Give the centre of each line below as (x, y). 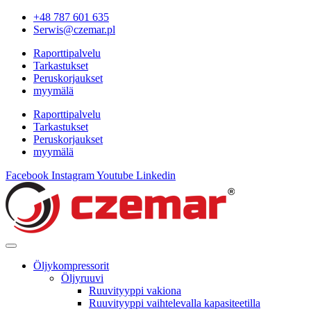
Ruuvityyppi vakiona (135, 291)
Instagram (73, 175)
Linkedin (156, 175)
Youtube (115, 175)
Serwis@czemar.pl (74, 30)
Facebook (27, 175)
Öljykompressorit (71, 266)
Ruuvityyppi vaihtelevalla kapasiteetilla (175, 303)
